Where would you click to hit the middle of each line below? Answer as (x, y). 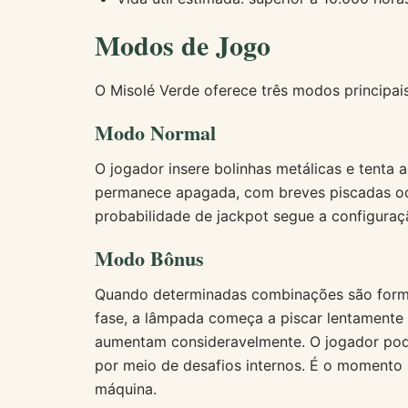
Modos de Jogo (183, 45)
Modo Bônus (149, 259)
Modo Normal (155, 133)
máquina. (126, 389)
